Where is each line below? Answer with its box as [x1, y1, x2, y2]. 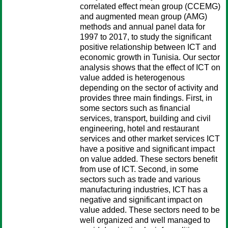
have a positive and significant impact [80, 145, 215, 153]
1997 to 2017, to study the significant [80, 33, 211, 41]
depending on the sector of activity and [80, 83, 218, 92]
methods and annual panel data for [80, 22, 205, 31]
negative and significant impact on [80, 195, 203, 204]
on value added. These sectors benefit [80, 155, 217, 163]
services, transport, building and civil [80, 114, 211, 123]
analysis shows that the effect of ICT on [80, 63, 220, 72]
